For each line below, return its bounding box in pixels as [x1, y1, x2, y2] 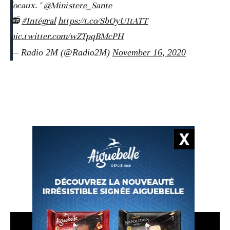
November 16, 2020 [112, 47, 186, 57]
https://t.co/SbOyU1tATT [58, 15, 148, 26]
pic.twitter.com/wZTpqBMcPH [10, 30, 124, 42]
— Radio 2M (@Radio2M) [10, 47, 112, 57]
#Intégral [22, 15, 56, 26]
